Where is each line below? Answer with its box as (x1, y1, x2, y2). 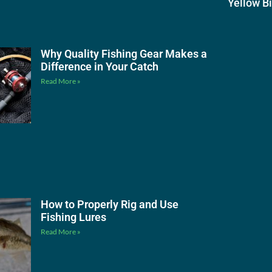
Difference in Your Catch (40, 59, 158, 73)
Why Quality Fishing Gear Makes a (40, 47, 207, 60)
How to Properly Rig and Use (40, 197, 178, 211)
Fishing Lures (40, 210, 106, 223)
